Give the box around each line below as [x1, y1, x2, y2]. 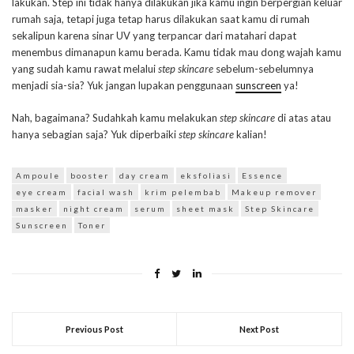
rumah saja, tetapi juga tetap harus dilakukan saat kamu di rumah [12, 13, 310, 26]
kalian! [234, 128, 267, 141]
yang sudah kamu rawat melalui [12, 62, 158, 76]
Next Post [239, 324, 279, 335]
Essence [242, 171, 283, 181]
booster [70, 171, 109, 181]
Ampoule [16, 171, 60, 181]
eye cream [16, 187, 67, 198]
